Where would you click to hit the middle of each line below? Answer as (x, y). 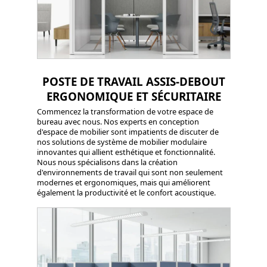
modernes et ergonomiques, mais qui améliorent (123, 182)
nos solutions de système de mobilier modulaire (122, 142)
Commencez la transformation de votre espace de (125, 111)
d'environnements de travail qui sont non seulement (130, 172)
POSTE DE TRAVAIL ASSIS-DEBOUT (133, 81)
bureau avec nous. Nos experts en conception (118, 121)
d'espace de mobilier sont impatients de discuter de (128, 131)
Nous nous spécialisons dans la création (107, 162)
